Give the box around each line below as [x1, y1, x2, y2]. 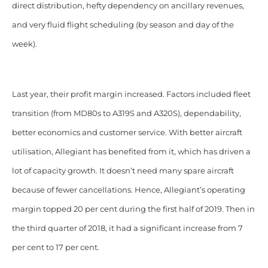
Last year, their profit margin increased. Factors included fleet [11, 89, 251, 99]
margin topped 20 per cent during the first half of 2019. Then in [11, 204, 255, 214]
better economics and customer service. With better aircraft [11, 127, 242, 137]
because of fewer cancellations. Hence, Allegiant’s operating [11, 185, 245, 194]
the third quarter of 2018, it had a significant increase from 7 [11, 223, 243, 233]
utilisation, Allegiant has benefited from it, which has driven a [11, 147, 251, 156]
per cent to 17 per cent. [11, 242, 99, 252]
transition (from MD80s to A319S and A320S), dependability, [11, 108, 241, 118]
